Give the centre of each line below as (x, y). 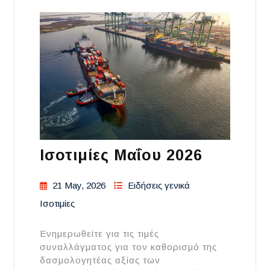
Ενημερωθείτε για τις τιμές (99, 233)
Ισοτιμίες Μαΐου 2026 (121, 155)
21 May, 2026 (79, 185)
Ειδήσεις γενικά (159, 185)
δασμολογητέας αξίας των (100, 260)
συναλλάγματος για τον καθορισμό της (128, 246)
